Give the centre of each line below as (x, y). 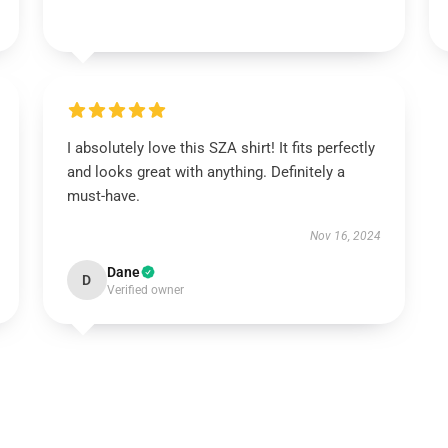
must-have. (103, 196)
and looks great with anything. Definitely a (205, 172)
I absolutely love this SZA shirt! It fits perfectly (220, 148)
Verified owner (145, 290)
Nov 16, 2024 (346, 236)
